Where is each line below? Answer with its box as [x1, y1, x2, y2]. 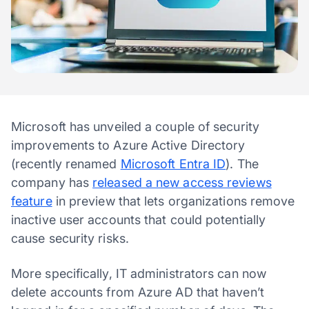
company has [11, 175, 93, 190]
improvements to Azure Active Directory [11, 137, 246, 152]
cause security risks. [11, 230, 129, 246]
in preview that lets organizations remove [52, 193, 295, 208]
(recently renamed [11, 156, 121, 171]
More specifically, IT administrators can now [11, 266, 266, 281]
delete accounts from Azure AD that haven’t [11, 284, 264, 299]
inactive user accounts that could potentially [11, 212, 266, 227]
